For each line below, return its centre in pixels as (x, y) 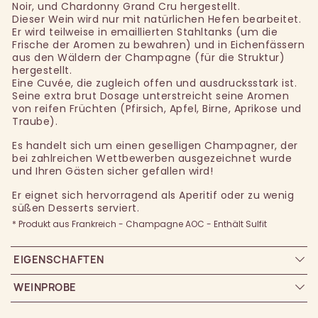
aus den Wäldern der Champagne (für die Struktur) (148, 58)
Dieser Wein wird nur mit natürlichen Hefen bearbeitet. (157, 20)
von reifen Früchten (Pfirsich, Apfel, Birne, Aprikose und (157, 109)
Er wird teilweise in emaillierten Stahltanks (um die (145, 32)
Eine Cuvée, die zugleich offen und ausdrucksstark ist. (154, 83)
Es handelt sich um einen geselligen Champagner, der (155, 146)
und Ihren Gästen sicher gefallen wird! (113, 171)
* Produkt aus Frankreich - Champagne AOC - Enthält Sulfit (139, 224)
